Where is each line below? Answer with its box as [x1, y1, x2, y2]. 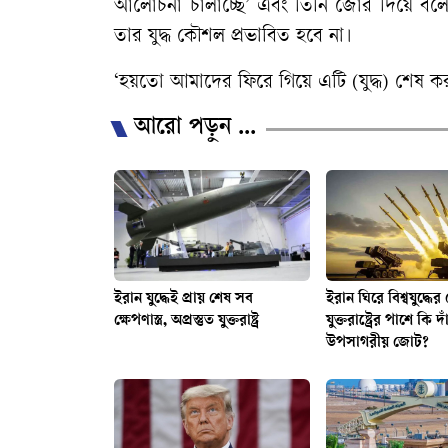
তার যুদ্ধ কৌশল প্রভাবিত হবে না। [114, 27, 352, 49]
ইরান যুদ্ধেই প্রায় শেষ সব [114, 290, 253, 308]
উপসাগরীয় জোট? [325, 334, 429, 352]
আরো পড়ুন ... [134, 116, 256, 143]
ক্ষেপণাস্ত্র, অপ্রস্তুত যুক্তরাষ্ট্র [114, 312, 259, 330]
